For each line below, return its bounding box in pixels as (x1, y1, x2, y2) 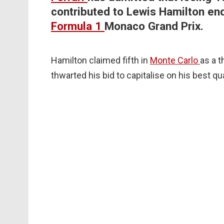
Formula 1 (51, 19, 104, 33)
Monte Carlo (150, 55, 200, 66)
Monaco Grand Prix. (104, 19, 203, 33)
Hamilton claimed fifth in (51, 55, 150, 66)
